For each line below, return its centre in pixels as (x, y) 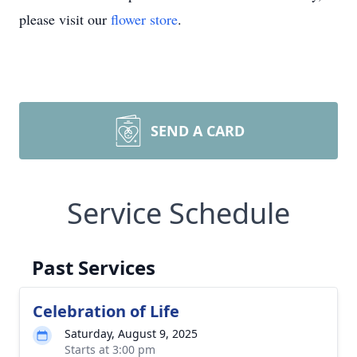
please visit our (65, 19)
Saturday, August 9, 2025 (131, 333)
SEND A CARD (198, 131)
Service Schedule (178, 213)
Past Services (94, 267)
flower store (144, 19)
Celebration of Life (106, 311)
